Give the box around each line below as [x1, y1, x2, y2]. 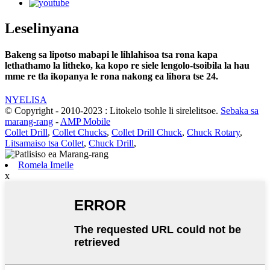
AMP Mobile [60, 116, 110, 127]
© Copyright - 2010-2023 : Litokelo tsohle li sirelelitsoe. [5, 105, 218, 116]
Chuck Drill [89, 138, 134, 149]
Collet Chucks [52, 127, 107, 138]
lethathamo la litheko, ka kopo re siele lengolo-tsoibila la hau [5, 60, 250, 71]
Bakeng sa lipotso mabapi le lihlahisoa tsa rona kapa [5, 49, 218, 60]
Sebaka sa [221, 105, 259, 116]
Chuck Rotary [187, 127, 240, 138]
